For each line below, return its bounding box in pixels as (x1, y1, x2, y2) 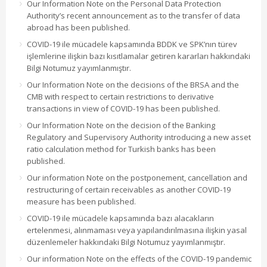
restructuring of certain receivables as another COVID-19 (27, 184, 231, 195)
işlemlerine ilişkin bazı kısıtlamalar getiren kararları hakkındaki (27, 50, 250, 61)
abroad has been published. (27, 21, 130, 33)
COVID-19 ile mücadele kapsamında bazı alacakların (27, 212, 214, 223)
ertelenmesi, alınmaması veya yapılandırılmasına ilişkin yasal (27, 224, 247, 235)
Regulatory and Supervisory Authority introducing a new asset (27, 131, 251, 142)
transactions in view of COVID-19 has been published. (27, 103, 220, 114)
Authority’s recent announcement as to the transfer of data (27, 10, 240, 21)
